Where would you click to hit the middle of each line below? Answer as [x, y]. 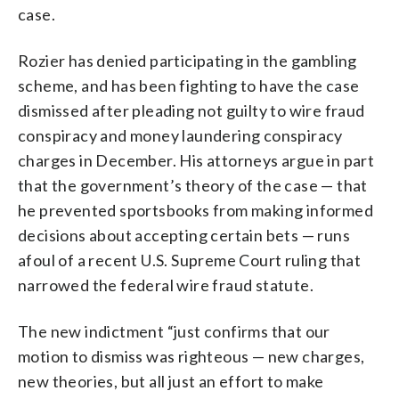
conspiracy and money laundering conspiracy [180, 135]
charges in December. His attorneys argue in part [196, 160]
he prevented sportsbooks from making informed [195, 210]
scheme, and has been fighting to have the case [189, 85]
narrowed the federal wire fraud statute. [166, 285]
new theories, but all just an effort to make [171, 381]
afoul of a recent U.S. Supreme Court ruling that [190, 260]
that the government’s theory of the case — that [193, 185]
